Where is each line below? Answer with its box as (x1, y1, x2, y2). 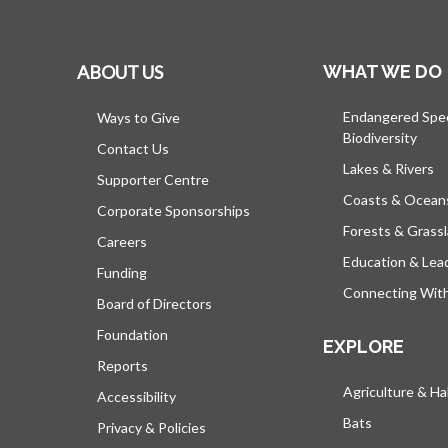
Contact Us (97, 140, 169, 157)
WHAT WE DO (323, 61, 442, 82)
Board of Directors (97, 295, 212, 312)
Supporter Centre (97, 171, 209, 188)
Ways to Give (97, 109, 180, 126)
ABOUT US (77, 61, 163, 83)
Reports (97, 357, 148, 374)
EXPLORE (323, 336, 404, 357)
